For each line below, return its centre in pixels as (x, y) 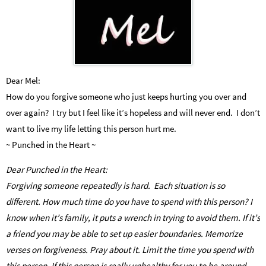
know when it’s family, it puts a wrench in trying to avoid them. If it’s (133, 218)
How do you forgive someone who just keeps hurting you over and (126, 96)
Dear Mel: (23, 80)
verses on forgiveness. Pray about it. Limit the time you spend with (130, 250)
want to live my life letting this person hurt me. (91, 129)
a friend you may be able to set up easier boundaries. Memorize (124, 234)
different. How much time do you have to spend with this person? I (129, 202)
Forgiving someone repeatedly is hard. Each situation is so (115, 186)
